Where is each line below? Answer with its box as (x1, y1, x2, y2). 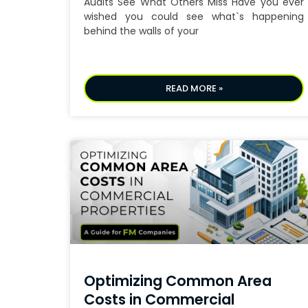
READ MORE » (165, 82, 223, 96)
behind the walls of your (84, 24, 199, 38)
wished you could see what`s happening (84, 10, 304, 24)
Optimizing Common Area (84, 271, 272, 291)
